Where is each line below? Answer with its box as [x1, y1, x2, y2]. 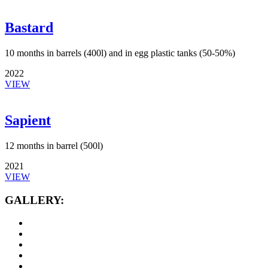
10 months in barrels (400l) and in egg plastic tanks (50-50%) [5, 48, 235, 59]
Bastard [5, 20, 53, 36]
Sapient [5, 112, 51, 129]
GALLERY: [5, 193, 64, 206]
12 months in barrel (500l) [5, 140, 103, 151]
